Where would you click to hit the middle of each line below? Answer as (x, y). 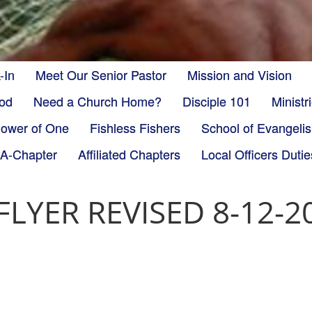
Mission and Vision (240, 75)
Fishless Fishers (135, 127)
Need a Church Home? (97, 101)
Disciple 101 (217, 101)
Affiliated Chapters (129, 154)
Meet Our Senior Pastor (101, 75)
